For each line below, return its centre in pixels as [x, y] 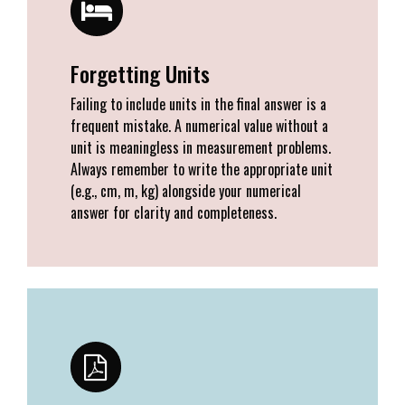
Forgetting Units [140, 74]
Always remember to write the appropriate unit [202, 170]
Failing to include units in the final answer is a [198, 104]
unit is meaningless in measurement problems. [201, 148]
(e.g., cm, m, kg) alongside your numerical [186, 191]
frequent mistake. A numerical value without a [199, 126]
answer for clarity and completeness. [174, 213]
